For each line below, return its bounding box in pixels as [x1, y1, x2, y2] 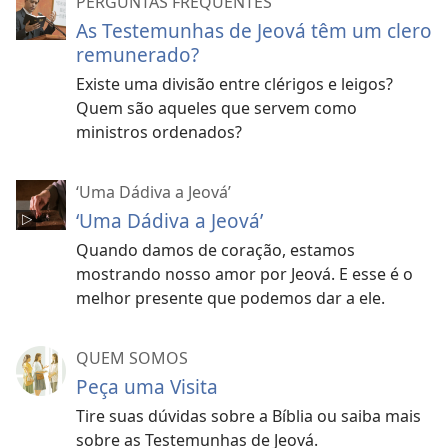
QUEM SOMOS [76, 347, 188, 370]
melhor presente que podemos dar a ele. [76, 287, 385, 310]
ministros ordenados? [76, 121, 242, 144]
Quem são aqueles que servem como [76, 97, 357, 120]
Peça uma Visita [76, 373, 218, 401]
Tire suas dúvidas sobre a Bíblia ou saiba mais [76, 405, 421, 428]
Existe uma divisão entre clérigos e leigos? [76, 73, 393, 96]
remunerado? [76, 41, 199, 69]
